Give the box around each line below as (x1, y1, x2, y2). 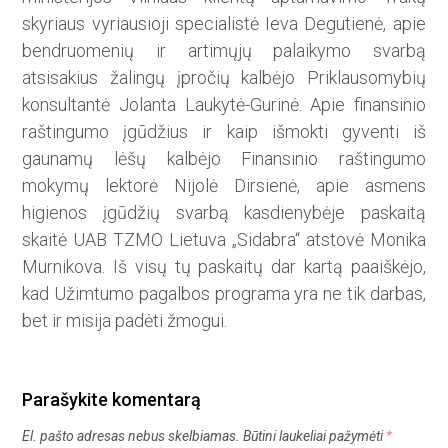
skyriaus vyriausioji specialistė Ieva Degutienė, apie (22, 13, 426, 35)
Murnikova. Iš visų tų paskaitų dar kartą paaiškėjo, (22, 256, 426, 278)
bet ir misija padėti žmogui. (22, 310, 228, 332)
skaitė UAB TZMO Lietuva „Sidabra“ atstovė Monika (22, 229, 426, 251)
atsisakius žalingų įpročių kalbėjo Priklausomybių (22, 67, 426, 89)
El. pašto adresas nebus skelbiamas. (22, 428, 241, 445)
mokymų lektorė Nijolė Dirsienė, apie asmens (22, 175, 426, 197)
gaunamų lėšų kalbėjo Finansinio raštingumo (22, 148, 426, 170)
